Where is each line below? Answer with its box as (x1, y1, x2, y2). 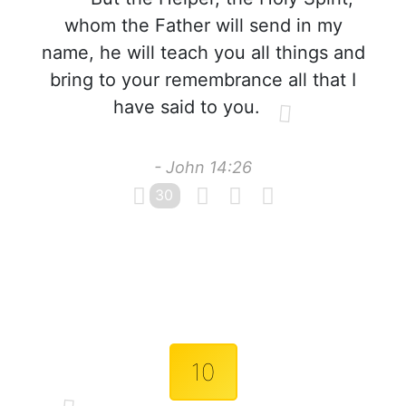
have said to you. (113, 96, 260, 118)
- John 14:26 (154, 158, 252, 177)
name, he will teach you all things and (41, 42, 365, 63)
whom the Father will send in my (63, 14, 343, 36)
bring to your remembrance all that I (50, 69, 356, 91)
